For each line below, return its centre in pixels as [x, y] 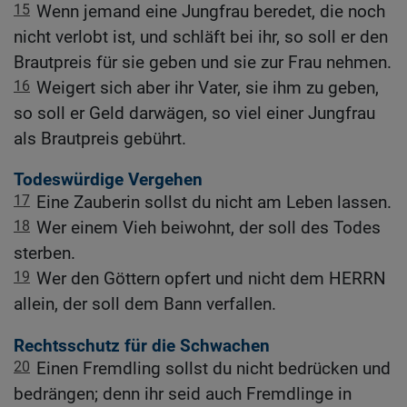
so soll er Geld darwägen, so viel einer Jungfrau [194, 114]
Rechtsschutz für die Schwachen [142, 345]
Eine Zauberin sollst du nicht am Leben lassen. [214, 203]
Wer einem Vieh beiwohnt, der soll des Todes [208, 228]
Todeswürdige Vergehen [108, 180]
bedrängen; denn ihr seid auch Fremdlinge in [183, 393]
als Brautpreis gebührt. [100, 139]
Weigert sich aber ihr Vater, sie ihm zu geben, [208, 88]
